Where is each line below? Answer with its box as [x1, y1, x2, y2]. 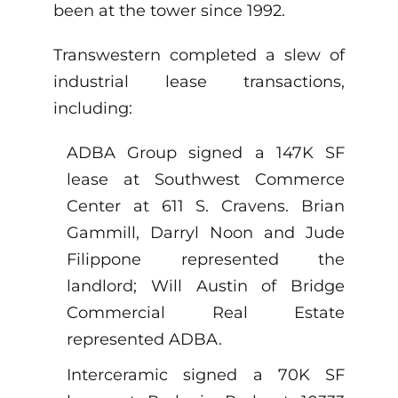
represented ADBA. [66, 330, 222, 350]
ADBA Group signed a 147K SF [66, 143, 346, 163]
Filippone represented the [66, 250, 346, 270]
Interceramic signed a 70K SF [66, 365, 346, 386]
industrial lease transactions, [52, 72, 346, 92]
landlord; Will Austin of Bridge [66, 276, 346, 297]
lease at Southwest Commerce [66, 170, 346, 190]
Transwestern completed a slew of [52, 45, 346, 66]
